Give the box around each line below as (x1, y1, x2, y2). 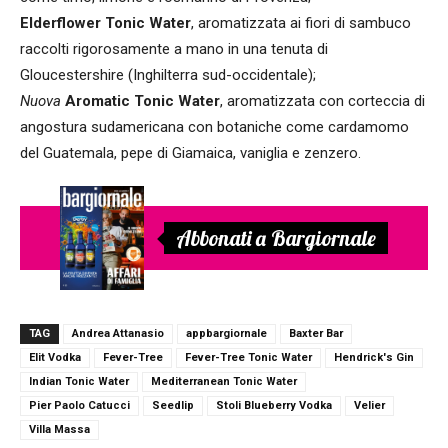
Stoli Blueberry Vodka (216, 399, 332, 413)
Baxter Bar (289, 327, 343, 341)
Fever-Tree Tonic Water (185, 351, 312, 365)
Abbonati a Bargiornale (176, 225, 376, 252)
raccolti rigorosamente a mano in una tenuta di (20, 39, 328, 58)
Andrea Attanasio (72, 327, 164, 341)
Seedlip (152, 399, 194, 413)
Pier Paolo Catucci (29, 399, 130, 413)
